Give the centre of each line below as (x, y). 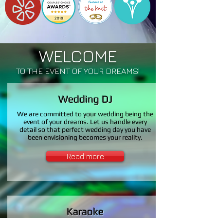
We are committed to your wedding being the (85, 114)
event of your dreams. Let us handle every (85, 122)
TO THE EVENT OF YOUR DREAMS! (78, 71)
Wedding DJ (85, 99)
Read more (85, 156)
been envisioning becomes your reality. (85, 137)
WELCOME (78, 56)
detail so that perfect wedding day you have (85, 129)
